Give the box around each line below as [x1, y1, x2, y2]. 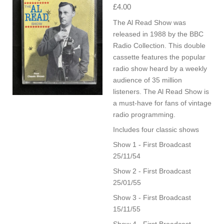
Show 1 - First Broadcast [113, 140, 191, 149]
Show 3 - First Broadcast [113, 193, 191, 202]
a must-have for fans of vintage [113, 99, 211, 107]
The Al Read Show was [113, 18, 186, 27]
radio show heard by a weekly [113, 64, 207, 73]
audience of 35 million [113, 76, 182, 84]
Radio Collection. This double [113, 41, 205, 50]
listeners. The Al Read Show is [113, 87, 209, 96]
